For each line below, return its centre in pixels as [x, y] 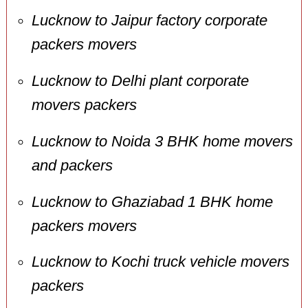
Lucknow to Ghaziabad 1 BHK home [152, 202]
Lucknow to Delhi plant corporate [140, 81]
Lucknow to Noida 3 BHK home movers [162, 141]
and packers [72, 165]
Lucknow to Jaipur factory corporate [149, 20]
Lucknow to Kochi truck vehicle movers [160, 262]
